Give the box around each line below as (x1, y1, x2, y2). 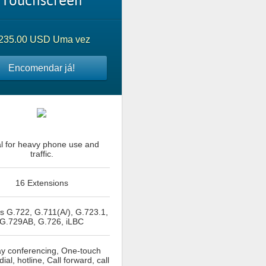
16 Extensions (15, 178, 68, 188)
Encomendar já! (8, 62, 75, 73)
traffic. (30, 148, 53, 159)
